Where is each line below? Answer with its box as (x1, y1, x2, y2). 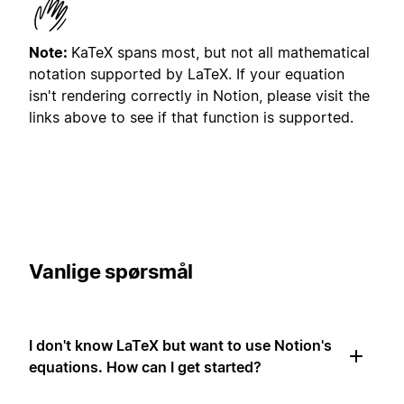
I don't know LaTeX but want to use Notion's (29, 336, 332, 355)
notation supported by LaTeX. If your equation (29, 65, 344, 84)
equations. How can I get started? (29, 358, 262, 377)
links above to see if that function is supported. (29, 108, 353, 127)
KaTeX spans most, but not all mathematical (71, 43, 370, 62)
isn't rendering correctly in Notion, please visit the (29, 87, 370, 106)
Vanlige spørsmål (29, 260, 193, 284)
